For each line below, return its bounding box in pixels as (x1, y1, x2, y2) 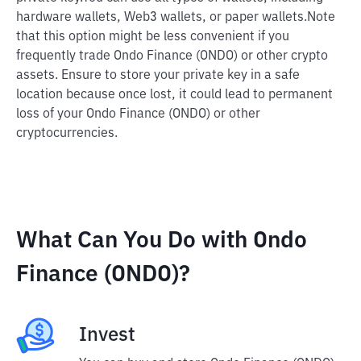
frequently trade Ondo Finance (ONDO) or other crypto (16, 50, 328, 63)
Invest (79, 326, 135, 345)
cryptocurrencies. (16, 127, 118, 140)
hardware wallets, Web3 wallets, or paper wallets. (16, 11, 307, 24)
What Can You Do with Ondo (16, 230, 307, 252)
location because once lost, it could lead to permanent (16, 89, 333, 102)
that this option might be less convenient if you (16, 31, 289, 44)
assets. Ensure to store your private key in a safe (16, 69, 300, 82)
